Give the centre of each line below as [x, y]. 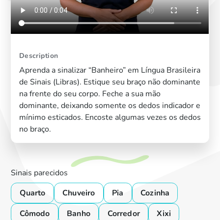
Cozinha [155, 193]
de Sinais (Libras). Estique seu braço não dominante [110, 82]
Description [39, 55]
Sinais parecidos [40, 173]
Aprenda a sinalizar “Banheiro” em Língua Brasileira [110, 70]
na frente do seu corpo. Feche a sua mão [90, 94]
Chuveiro [79, 193]
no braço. [35, 129]
